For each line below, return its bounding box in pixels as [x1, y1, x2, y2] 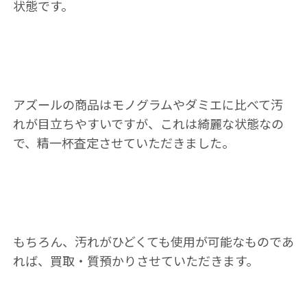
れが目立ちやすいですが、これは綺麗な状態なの [12, 114, 284, 132]
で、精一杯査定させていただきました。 [12, 134, 234, 151]
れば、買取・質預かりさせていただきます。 [12, 251, 258, 269]
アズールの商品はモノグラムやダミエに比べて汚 [12, 95, 283, 113]
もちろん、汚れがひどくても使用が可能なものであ [12, 232, 294, 250]
